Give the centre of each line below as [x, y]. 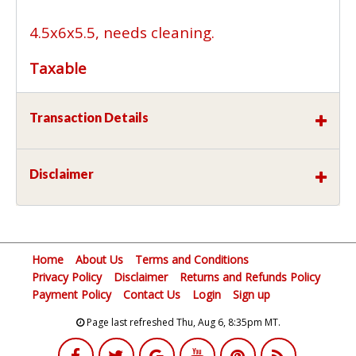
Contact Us [152, 295]
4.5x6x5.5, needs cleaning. [124, 33]
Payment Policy [72, 295]
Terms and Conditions [192, 260]
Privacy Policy [67, 277]
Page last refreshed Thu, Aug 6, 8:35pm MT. [182, 323]
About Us [99, 260]
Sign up [252, 295]
